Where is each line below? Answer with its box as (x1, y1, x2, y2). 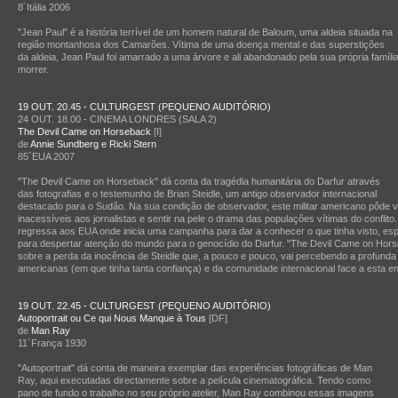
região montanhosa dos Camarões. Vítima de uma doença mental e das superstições (18, 39, 385, 50)
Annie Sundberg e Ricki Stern (30, 139, 156, 149)
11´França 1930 (18, 338, 86, 348)
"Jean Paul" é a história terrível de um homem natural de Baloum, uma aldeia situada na (18, 27, 393, 37)
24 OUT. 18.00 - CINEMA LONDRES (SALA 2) (18, 114, 217, 124)
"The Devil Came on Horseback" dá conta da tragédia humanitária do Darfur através (18, 176, 380, 187)
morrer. (18, 64, 49, 75)
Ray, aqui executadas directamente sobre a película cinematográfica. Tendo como (18, 375, 370, 386)
